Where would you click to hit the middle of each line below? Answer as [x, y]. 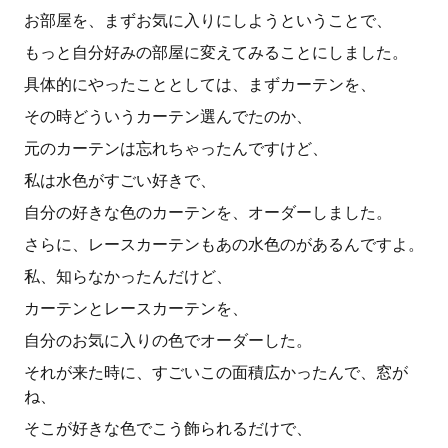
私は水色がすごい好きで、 [120, 180]
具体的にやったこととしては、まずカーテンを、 [200, 84]
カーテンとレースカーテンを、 [136, 308]
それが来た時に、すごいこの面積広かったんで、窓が [216, 372]
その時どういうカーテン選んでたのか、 [168, 116]
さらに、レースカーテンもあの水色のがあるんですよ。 [224, 244]
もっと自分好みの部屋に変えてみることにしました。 [216, 52]
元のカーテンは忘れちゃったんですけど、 [176, 148]
